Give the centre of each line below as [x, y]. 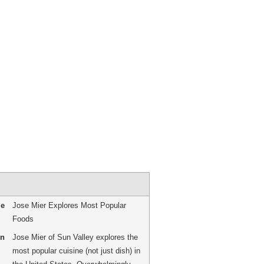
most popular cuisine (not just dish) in [76, 250]
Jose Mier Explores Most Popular [69, 205]
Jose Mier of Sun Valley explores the [75, 237]
